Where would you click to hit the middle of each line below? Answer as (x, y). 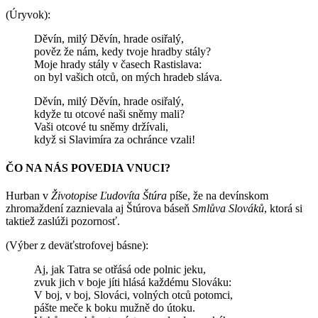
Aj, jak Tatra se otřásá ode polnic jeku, (120, 269)
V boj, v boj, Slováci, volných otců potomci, (133, 295)
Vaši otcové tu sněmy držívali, (101, 127)
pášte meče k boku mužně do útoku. (115, 307)
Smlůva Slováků (228, 208)
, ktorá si (283, 208)
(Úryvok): (28, 15)
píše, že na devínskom (218, 195)
